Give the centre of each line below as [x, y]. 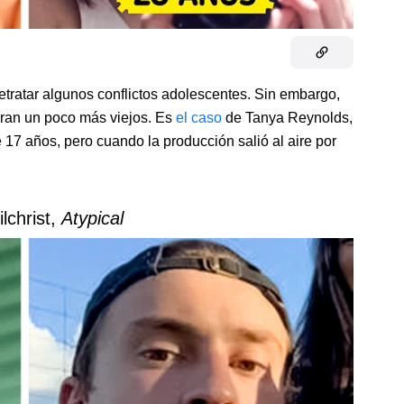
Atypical [92, 219]
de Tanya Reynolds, [289, 118]
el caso [201, 118]
